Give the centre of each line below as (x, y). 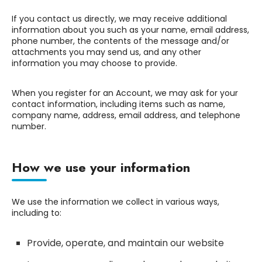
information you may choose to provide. (94, 63)
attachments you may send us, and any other (106, 52)
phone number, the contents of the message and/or (120, 41)
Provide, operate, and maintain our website (125, 243)
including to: (37, 213)
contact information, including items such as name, (118, 104)
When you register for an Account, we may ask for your (125, 93)
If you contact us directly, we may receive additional (119, 19)
